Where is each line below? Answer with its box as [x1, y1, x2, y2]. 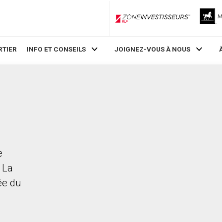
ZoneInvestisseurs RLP [152, 18, 221, 26]
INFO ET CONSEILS [27, 45, 86, 54]
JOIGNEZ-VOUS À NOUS [114, 45, 190, 54]
